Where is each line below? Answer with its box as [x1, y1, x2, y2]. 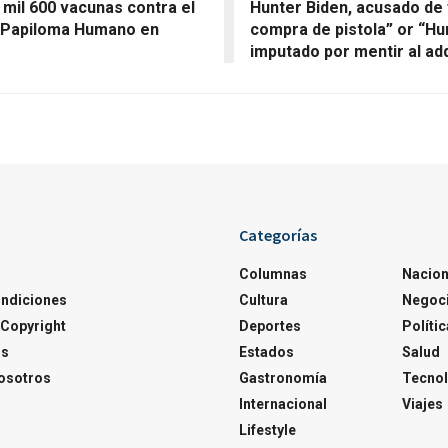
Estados [239, 343, 294, 360]
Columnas [239, 265, 307, 282]
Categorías [239, 224, 317, 245]
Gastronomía [239, 369, 327, 386]
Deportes [239, 317, 301, 334]
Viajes [401, 395, 443, 412]
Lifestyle [239, 421, 296, 438]
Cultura [239, 291, 288, 308]
